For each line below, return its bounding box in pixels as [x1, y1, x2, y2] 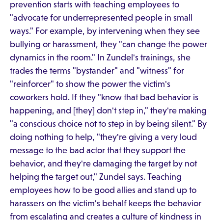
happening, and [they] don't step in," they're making [10, 106, 207, 115]
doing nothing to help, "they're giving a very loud [10, 132, 197, 142]
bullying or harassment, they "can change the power [10, 39, 207, 49]
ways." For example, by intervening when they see [10, 26, 200, 36]
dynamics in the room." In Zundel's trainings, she [10, 53, 191, 62]
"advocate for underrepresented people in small [10, 13, 192, 23]
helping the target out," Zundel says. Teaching [10, 172, 182, 182]
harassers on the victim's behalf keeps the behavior [10, 198, 201, 208]
